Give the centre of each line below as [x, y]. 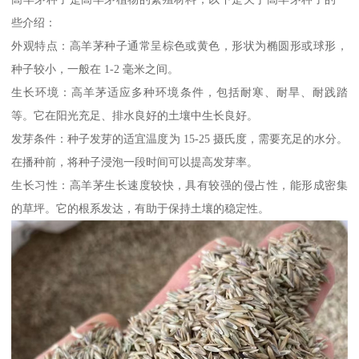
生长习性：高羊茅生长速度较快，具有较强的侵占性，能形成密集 [179, 186]
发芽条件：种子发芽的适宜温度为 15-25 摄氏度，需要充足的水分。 [179, 139]
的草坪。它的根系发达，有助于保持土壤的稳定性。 [141, 209]
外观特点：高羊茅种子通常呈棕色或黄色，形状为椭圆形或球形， [179, 46]
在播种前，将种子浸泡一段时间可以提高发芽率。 [135, 162]
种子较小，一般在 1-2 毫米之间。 [95, 69]
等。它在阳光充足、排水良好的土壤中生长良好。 [135, 116]
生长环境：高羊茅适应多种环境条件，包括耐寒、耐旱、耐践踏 [179, 93]
